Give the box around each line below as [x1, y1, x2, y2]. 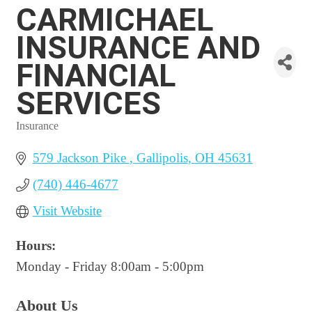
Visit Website [32, 203, 102, 218]
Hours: [16, 238, 56, 253]
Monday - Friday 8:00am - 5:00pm [16, 259, 204, 274]
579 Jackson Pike [32, 150, 130, 165]
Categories [15, 129, 65, 141]
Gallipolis [136, 150, 188, 165]
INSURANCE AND [16, 29, 260, 66]
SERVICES [16, 85, 161, 122]
